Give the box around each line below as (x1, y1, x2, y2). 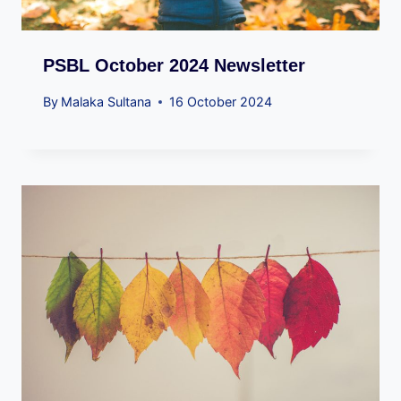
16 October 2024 (169, 94, 273, 110)
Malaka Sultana (61, 94, 152, 110)
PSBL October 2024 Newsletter (43, 55, 305, 75)
